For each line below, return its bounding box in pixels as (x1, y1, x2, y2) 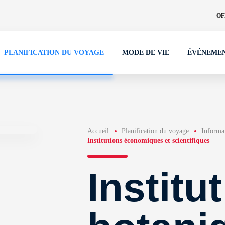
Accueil (87, 127, 109, 135)
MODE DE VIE (122, 49, 169, 56)
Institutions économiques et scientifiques (87, 137, 209, 144)
